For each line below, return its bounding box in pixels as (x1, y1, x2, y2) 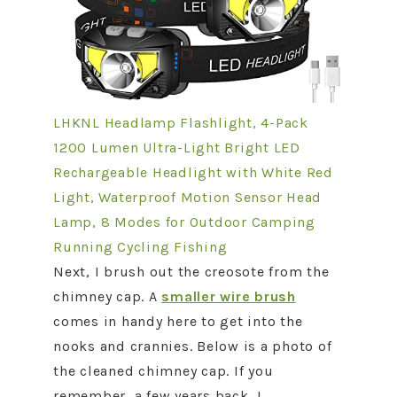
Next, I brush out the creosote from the (53, 263, 330, 280)
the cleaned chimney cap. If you (53, 362, 274, 379)
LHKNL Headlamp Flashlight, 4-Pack (53, 114, 308, 131)
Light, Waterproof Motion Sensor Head (53, 189, 322, 206)
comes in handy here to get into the (53, 313, 303, 330)
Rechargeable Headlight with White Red (53, 164, 333, 181)
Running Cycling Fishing (53, 238, 228, 255)
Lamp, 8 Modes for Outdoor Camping (53, 214, 315, 230)
